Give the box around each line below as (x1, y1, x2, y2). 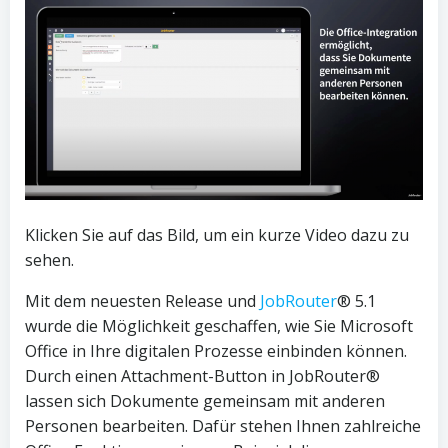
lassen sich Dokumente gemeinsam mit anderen (25, 390, 385, 413)
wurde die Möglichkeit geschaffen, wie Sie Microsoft (25, 315, 413, 338)
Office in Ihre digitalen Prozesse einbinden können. (25, 340, 407, 363)
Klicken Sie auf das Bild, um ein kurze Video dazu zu (25, 224, 409, 247)
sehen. (25, 249, 74, 272)
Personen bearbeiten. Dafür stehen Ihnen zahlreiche (25, 415, 421, 438)
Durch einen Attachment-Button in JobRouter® (25, 365, 380, 388)
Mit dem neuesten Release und (25, 290, 260, 313)
